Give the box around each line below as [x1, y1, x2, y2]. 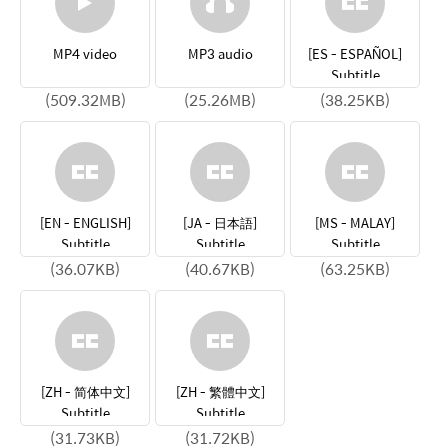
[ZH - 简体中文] [40, 381, 130, 403]
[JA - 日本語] [183, 212, 257, 234]
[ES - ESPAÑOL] [308, 43, 402, 65]
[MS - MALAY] [315, 212, 395, 234]
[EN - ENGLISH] [39, 212, 131, 234]
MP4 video [53, 43, 117, 65]
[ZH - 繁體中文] [175, 381, 265, 403]
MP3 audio [187, 43, 253, 65]
